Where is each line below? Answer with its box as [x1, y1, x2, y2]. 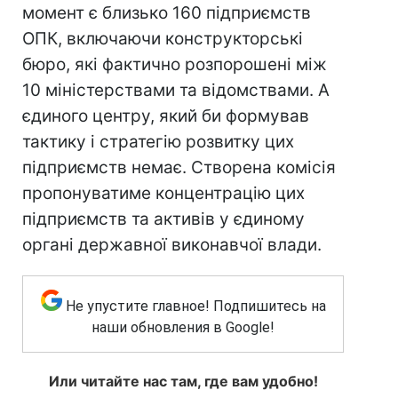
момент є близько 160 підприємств [22, 3, 311, 23]
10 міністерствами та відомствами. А [22, 80, 330, 100]
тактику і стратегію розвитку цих [22, 131, 294, 152]
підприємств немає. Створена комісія [22, 157, 336, 178]
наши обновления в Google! [92, 319, 275, 336]
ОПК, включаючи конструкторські [22, 28, 303, 49]
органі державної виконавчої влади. [22, 235, 322, 255]
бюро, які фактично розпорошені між [22, 54, 327, 75]
